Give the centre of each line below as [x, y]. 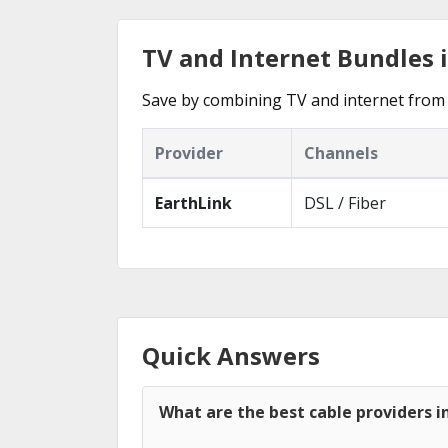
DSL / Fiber [345, 203]
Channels [341, 153]
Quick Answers [231, 355]
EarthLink [193, 203]
